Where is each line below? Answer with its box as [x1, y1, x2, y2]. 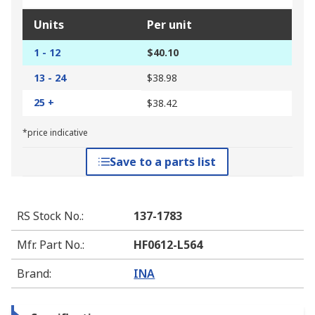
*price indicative [22, 127, 88, 139]
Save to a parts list [110, 154, 217, 170]
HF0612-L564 [134, 237, 203, 253]
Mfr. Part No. [17, 237, 82, 253]
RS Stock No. [17, 208, 82, 224]
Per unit [147, 17, 192, 33]
